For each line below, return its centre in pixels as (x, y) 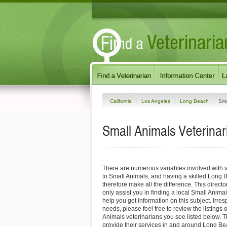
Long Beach (195, 101)
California (122, 101)
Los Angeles (157, 101)
